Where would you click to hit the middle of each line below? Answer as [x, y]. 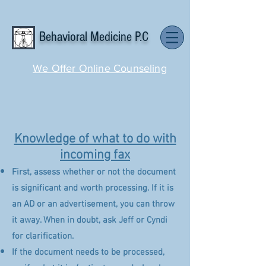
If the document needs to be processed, [88, 252]
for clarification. [43, 236]
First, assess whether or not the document [94, 172]
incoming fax [95, 155]
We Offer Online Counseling [100, 68]
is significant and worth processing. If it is [93, 188]
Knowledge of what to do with [95, 139]
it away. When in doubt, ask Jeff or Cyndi [90, 220]
